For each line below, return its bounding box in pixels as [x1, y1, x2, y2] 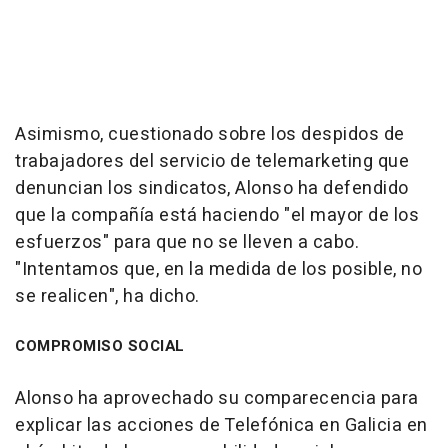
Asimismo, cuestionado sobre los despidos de [15, 121, 405, 148]
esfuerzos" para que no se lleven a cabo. [15, 229, 359, 256]
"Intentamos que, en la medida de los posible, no [15, 256, 422, 283]
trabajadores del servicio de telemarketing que [15, 148, 409, 175]
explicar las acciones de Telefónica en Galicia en [15, 412, 428, 439]
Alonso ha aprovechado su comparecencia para [15, 385, 419, 412]
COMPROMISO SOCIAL [15, 335, 185, 357]
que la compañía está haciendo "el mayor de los [15, 202, 419, 229]
